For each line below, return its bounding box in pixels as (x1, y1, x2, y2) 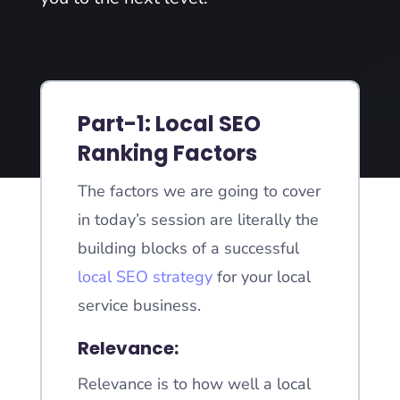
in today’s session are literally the (77, 209, 319, 230)
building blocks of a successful (77, 237, 299, 259)
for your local (212, 266, 311, 287)
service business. (77, 295, 201, 316)
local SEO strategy (77, 266, 212, 287)
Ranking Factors (77, 138, 257, 168)
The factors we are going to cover (77, 180, 321, 202)
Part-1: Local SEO (77, 109, 261, 138)
